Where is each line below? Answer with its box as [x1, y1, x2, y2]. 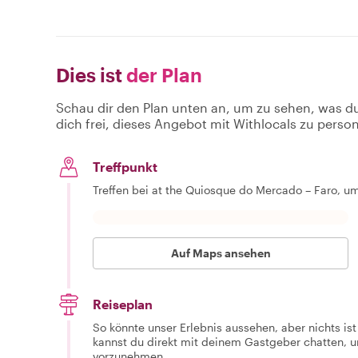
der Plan [122, 62, 202, 86]
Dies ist [56, 62, 122, 86]
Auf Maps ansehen [170, 245, 271, 260]
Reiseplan [93, 296, 153, 312]
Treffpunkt [93, 158, 157, 174]
